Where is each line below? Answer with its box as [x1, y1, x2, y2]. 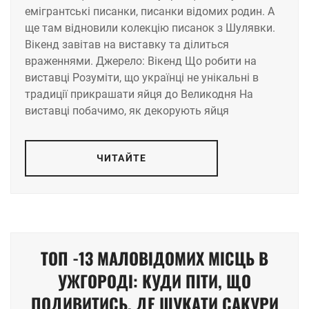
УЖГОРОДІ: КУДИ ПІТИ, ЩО [58, 268, 251, 293]
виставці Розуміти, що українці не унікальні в [25, 70, 259, 84]
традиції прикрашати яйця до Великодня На [25, 87, 253, 101]
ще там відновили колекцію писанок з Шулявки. [25, 21, 275, 34]
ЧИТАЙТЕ [97, 152, 146, 163]
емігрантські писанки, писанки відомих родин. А [25, 4, 275, 18]
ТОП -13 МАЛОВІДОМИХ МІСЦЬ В [41, 245, 268, 270]
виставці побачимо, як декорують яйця [25, 103, 229, 117]
